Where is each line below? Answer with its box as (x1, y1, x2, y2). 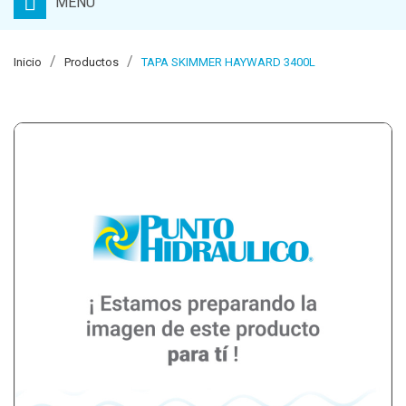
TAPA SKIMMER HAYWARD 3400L (141, 55, 315, 70)
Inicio (14, 55, 42, 70)
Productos (64, 55, 119, 70)
